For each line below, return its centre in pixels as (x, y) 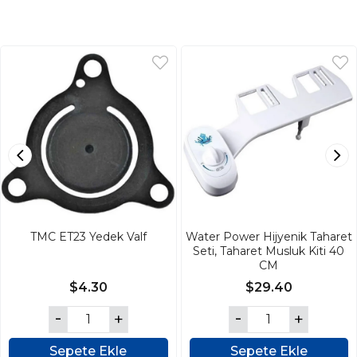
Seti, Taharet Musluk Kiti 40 (269, 251)
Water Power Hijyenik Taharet (269, 236)
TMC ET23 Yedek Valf (88, 236)
